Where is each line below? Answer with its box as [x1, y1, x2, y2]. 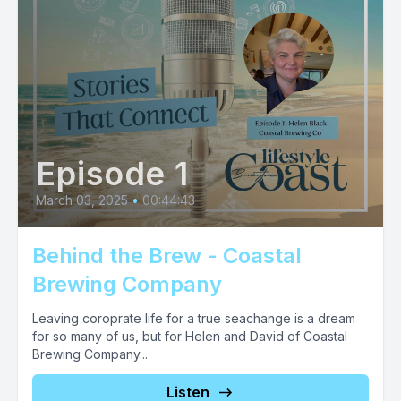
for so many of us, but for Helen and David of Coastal [32, 328, 347, 344]
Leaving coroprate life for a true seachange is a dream [32, 311, 355, 326]
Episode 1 [36, 154, 190, 193]
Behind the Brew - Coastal [32, 243, 302, 269]
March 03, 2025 [36, 192, 128, 208]
